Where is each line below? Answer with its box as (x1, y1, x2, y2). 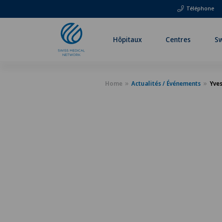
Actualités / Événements (131, 79, 201, 88)
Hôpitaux (113, 34, 142, 44)
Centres (165, 34, 191, 44)
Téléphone (186, 4, 214, 12)
